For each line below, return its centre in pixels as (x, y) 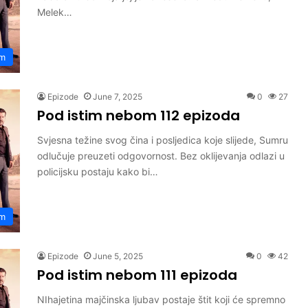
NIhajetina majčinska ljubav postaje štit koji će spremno (161, 299)
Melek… (55, 12)
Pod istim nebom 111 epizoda (137, 275)
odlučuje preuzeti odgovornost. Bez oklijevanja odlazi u (161, 156)
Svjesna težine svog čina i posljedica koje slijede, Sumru (163, 140)
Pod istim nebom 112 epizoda (139, 115)
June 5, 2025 (118, 256)
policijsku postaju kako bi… (98, 172)
